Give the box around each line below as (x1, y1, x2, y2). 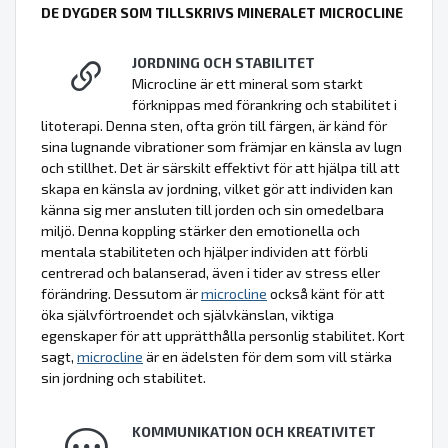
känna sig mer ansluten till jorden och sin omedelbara (41, 201, 384, 219)
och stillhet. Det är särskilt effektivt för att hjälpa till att (41, 159, 400, 177)
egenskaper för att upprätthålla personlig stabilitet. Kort (41, 327, 405, 345)
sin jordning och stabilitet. (41, 369, 206, 387)
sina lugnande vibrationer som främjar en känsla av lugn (41, 138, 402, 156)
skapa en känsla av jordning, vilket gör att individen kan (41, 180, 393, 198)
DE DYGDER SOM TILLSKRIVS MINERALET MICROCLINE (41, 4, 403, 22)
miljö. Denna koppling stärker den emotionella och (41, 222, 360, 240)
